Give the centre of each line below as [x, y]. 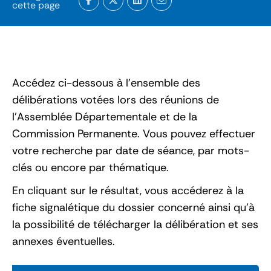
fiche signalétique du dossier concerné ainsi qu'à [133, 207]
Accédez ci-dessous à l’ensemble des [106, 83]
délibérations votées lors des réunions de [116, 100]
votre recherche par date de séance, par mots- [131, 150]
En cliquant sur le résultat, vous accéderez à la [128, 190]
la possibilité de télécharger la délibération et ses [135, 224]
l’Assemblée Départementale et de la [105, 116]
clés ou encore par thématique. [90, 167]
